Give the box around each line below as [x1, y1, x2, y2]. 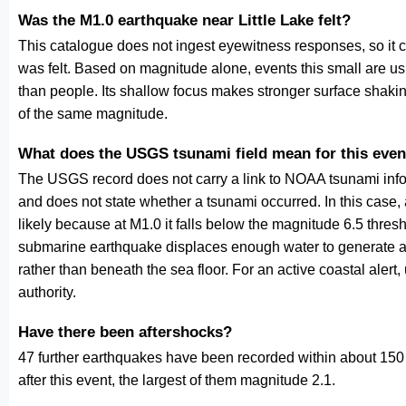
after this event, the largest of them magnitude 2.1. [18, 372, 335, 388]
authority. [18, 285, 76, 300]
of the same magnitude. [18, 106, 168, 121]
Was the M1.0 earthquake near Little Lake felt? [18, 11, 351, 29]
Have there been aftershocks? [18, 323, 232, 341]
